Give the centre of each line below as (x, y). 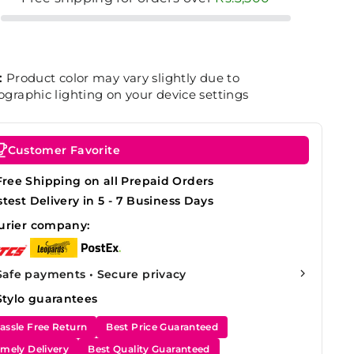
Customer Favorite (64, 150)
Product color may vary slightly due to (121, 78)
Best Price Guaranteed (162, 327)
